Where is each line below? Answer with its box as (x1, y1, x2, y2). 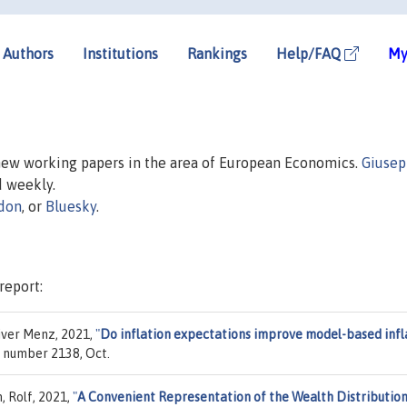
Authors (3, 45, 54, 62)
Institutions (83, 45, 158, 62)
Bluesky (45, 197, 96, 214)
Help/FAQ (276, 45, 344, 62)
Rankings (187, 45, 247, 62)
